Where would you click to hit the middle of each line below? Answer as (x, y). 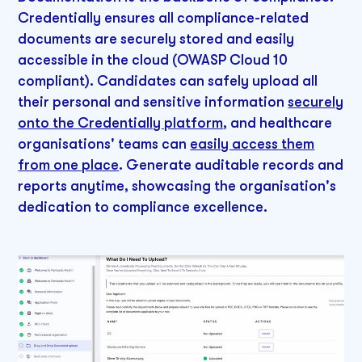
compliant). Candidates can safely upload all (168, 80)
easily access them (253, 143)
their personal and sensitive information (153, 101)
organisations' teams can (104, 143)
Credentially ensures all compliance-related (164, 17)
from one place (69, 164)
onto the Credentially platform (121, 122)
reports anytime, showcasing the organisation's (177, 185)
